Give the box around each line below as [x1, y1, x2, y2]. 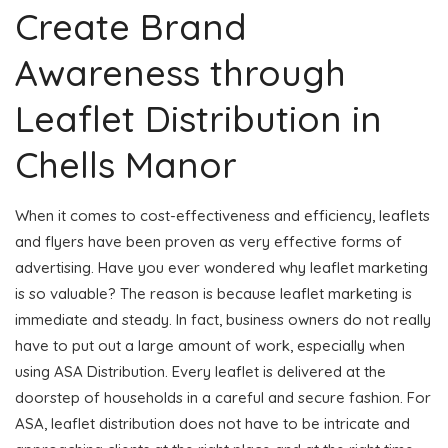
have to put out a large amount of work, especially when [15, 335, 405, 355]
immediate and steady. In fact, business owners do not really [15, 309, 431, 329]
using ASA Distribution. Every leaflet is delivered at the [15, 361, 386, 381]
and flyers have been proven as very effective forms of [15, 231, 402, 251]
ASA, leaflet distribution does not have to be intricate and [15, 413, 410, 433]
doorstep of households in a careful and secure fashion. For [15, 387, 431, 407]
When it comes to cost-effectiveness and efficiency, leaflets [15, 205, 430, 225]
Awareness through [15, 49, 346, 95]
